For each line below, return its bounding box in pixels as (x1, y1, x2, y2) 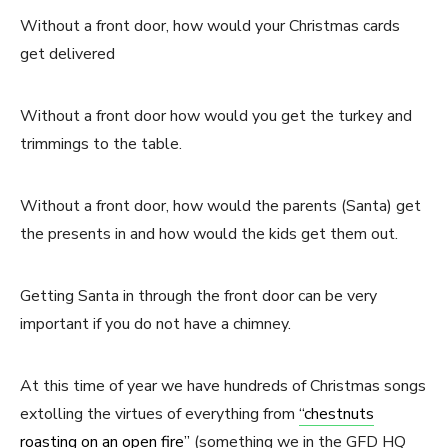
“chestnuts (299, 403, 374, 425)
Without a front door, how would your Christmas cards (20, 15, 400, 37)
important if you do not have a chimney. (20, 313, 291, 335)
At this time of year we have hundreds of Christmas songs (20, 375, 426, 397)
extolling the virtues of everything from (20, 403, 299, 425)
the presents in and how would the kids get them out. (20, 223, 398, 245)
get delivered (20, 43, 115, 65)
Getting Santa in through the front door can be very (20, 285, 377, 307)
